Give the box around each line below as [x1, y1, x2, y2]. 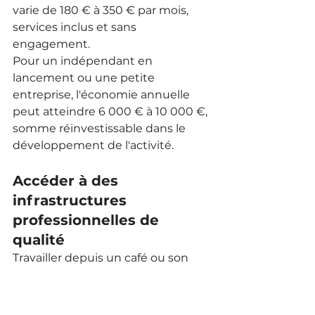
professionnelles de [13, 211, 163, 229]
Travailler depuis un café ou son [13, 250, 191, 264]
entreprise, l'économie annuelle [13, 87, 193, 101]
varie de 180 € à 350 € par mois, [13, 3, 191, 17]
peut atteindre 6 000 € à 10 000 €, [13, 104, 210, 118]
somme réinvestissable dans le [13, 121, 188, 135]
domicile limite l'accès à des [13, 267, 171, 281]
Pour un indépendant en [13, 53, 155, 67]
